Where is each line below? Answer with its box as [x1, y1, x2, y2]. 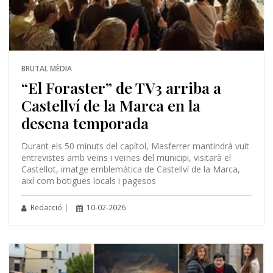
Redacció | [28, 202, 68, 213]
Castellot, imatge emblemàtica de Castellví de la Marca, [21, 163, 240, 175]
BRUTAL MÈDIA [21, 63, 72, 74]
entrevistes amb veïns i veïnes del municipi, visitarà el [21, 152, 231, 164]
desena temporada [21, 113, 149, 133]
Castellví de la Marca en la [21, 95, 200, 116]
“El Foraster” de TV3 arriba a [21, 77, 221, 98]
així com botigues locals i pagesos [21, 175, 156, 187]
